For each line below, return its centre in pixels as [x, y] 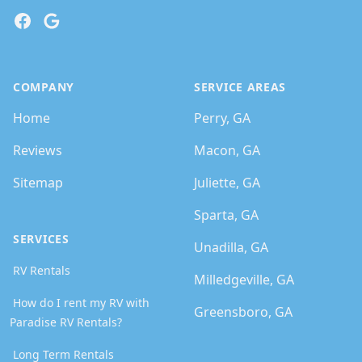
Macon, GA [227, 150]
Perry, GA [222, 118]
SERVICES [41, 239]
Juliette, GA [227, 183]
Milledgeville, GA [244, 280]
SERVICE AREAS [240, 87]
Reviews [38, 150]
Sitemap [38, 183]
